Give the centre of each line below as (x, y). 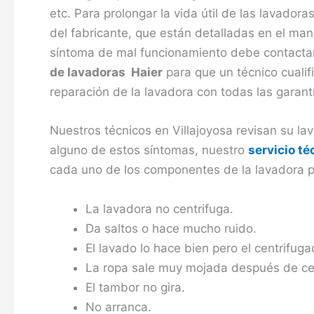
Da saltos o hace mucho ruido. (171, 228)
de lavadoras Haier (106, 73)
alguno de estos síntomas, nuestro (149, 150)
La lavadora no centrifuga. (159, 209)
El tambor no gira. (135, 287)
